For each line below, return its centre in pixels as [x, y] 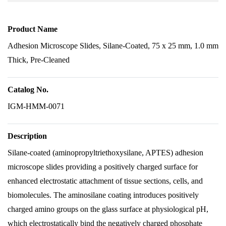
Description [27, 136]
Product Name [33, 29]
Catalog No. [28, 90]
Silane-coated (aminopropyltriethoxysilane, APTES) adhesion [105, 153]
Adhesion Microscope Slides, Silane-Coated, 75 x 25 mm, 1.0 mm [113, 46]
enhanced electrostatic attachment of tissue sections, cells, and [105, 181]
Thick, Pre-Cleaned [39, 60]
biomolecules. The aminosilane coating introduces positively [103, 195]
